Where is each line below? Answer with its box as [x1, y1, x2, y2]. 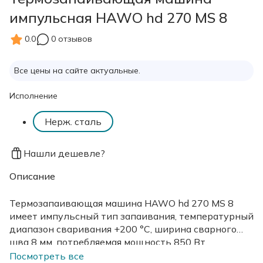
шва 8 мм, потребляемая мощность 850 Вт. [9, 235, 207, 248]
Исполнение [9, 90, 58, 101]
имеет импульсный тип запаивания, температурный [9, 210, 254, 222]
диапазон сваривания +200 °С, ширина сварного [9, 222, 237, 235]
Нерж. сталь [45, 115, 102, 127]
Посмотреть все [9, 249, 84, 262]
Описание [9, 170, 55, 182]
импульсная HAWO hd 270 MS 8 [9, 8, 227, 26]
